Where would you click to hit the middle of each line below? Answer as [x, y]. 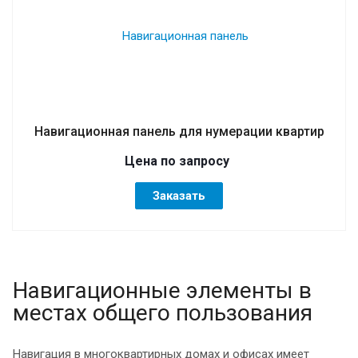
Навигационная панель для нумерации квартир [179, 131]
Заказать [179, 195]
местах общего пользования [163, 312]
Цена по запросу [177, 161]
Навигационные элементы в [162, 290]
